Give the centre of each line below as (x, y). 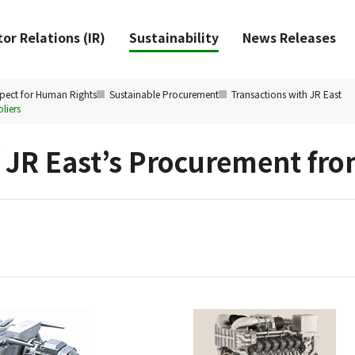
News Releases (289, 37)
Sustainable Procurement (164, 94)
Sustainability (174, 37)
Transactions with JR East (286, 94)
